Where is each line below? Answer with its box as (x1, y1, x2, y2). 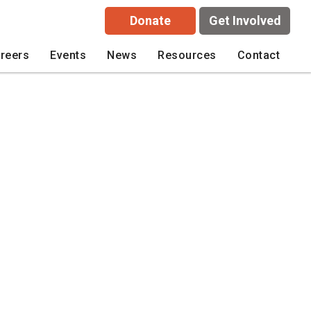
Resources (158, 49, 217, 62)
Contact (237, 49, 280, 62)
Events (50, 49, 86, 62)
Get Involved (208, 13, 281, 28)
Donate (130, 13, 171, 28)
